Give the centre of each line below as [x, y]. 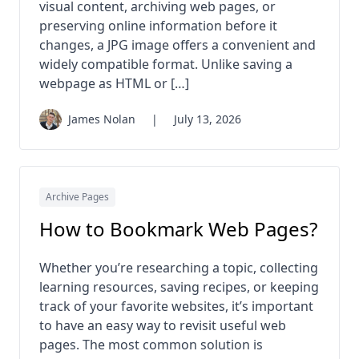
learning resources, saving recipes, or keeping [179, 287]
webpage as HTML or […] [114, 83]
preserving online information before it [158, 25]
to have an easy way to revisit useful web [163, 326]
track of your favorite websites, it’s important [176, 307]
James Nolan [102, 119]
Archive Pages [77, 197]
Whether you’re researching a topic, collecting [179, 268]
